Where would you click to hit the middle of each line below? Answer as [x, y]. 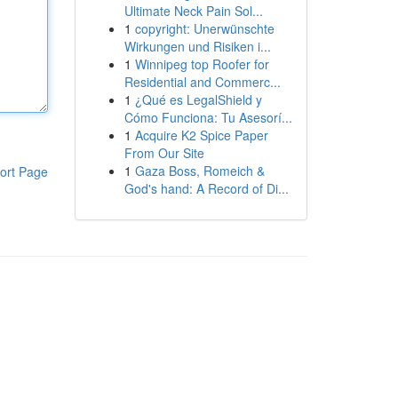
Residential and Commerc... [202, 82]
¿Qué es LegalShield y [198, 99]
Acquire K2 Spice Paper [201, 135]
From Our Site [164, 153]
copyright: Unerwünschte [204, 28]
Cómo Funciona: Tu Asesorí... [208, 117]
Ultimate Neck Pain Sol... [193, 11]
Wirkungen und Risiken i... [197, 46]
